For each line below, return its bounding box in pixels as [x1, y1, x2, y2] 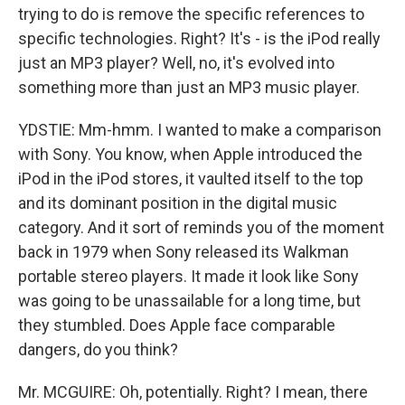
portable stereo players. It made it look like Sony [18, 267, 359, 286]
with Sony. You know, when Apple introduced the [18, 145, 363, 164]
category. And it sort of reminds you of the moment [18, 218, 384, 237]
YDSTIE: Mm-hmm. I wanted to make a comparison [18, 120, 381, 139]
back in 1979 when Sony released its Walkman [18, 242, 349, 261]
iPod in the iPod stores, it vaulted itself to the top [18, 169, 363, 188]
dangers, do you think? [18, 340, 178, 359]
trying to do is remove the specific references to [18, 5, 364, 24]
